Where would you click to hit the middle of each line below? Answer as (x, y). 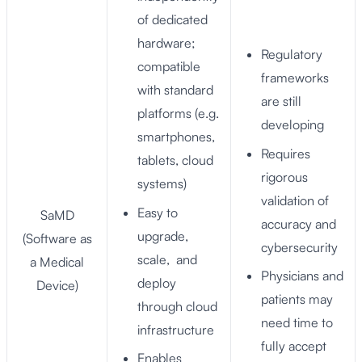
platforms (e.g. (179, 114)
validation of (295, 200)
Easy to (158, 212)
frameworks (295, 78)
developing (293, 125)
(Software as (57, 239)
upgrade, (163, 236)
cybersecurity (300, 247)
